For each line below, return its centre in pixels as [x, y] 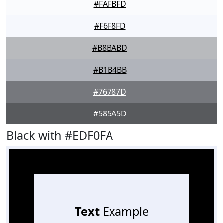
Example [124, 211]
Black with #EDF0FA [60, 135]
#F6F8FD [110, 26]
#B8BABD [110, 48]
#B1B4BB [110, 70]
